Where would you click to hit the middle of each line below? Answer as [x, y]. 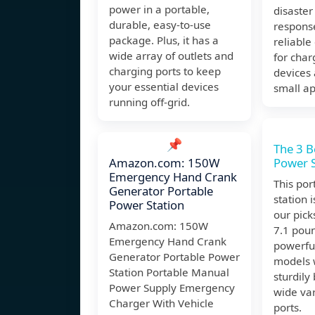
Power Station [147, 205]
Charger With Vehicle [161, 303]
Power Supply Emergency [172, 288]
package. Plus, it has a [164, 40]
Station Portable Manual [169, 272]
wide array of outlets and [171, 56]
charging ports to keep [165, 71]
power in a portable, [159, 9]
